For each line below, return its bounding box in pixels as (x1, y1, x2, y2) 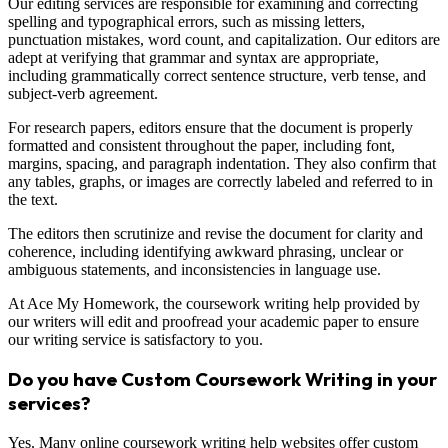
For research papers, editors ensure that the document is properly (8, 118, 413, 136)
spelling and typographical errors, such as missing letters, (8, 12, 365, 30)
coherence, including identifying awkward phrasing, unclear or (8, 242, 403, 260)
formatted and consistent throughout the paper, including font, (8, 136, 395, 154)
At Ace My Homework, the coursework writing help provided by (8, 294, 420, 312)
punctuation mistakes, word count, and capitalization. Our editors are (8, 30, 440, 48)
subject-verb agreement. (8, 84, 158, 102)
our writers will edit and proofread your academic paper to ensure (8, 312, 419, 330)
